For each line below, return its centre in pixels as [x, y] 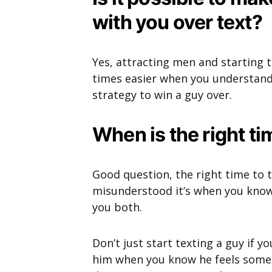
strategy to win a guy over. [162, 95]
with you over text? [177, 22]
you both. [117, 207]
